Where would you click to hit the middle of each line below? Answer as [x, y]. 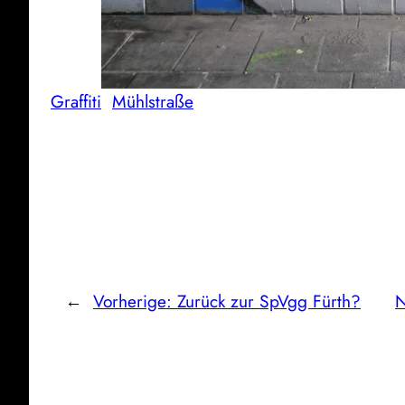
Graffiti [76, 101]
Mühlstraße [153, 101]
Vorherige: [135, 301]
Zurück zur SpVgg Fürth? [269, 301]
